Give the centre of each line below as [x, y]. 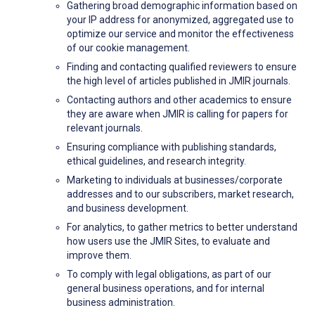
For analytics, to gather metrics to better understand [182, 227]
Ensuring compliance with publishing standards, [172, 147]
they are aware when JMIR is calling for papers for [178, 114]
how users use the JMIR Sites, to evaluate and [168, 242]
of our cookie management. [128, 48]
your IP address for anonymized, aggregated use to [180, 20]
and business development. [128, 208]
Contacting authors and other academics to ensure [179, 100]
